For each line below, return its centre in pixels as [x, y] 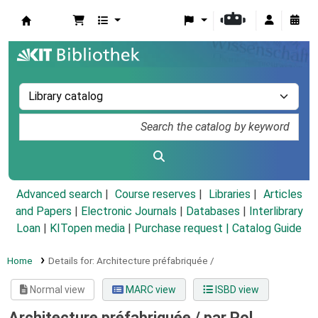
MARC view [149, 290]
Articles [283, 194]
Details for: [72, 261]
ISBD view [236, 290]
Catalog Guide [267, 229]
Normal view [57, 290]
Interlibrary [276, 212]
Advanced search [59, 194]
